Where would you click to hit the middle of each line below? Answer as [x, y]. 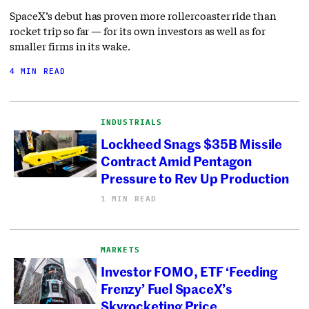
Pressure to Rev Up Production [195, 177]
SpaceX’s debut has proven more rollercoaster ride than [143, 16]
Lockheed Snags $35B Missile [191, 143]
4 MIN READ [38, 71]
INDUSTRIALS [132, 122]
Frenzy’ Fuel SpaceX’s [167, 288]
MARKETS [120, 250]
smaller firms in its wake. [70, 47]
